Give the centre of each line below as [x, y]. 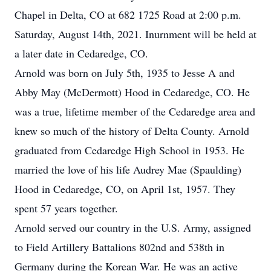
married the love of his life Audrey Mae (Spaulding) [128, 169]
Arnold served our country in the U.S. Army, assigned [133, 227]
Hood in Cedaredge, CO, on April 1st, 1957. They [125, 189]
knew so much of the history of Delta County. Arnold [132, 131]
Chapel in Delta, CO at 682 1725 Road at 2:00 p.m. [128, 15]
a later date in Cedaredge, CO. [81, 53]
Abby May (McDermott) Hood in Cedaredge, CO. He [132, 92]
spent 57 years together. [66, 208]
